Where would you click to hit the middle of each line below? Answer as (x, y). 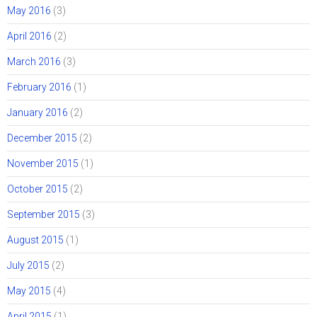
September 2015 (44, 214)
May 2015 (29, 290)
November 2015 (43, 163)
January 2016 (38, 112)
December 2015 (42, 138)
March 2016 (34, 61)
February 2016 (39, 87)
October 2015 (38, 189)
